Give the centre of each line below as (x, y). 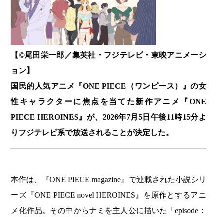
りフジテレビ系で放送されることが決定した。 (92, 133)
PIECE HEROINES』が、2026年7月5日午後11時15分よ (108, 117)
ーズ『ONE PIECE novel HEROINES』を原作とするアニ (108, 195)
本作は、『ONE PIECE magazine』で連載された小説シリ (108, 180)
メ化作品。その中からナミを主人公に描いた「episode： (108, 211)
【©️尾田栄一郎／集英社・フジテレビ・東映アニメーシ (108, 55)
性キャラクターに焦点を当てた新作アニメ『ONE (108, 102)
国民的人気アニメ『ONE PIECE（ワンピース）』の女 (108, 86)
